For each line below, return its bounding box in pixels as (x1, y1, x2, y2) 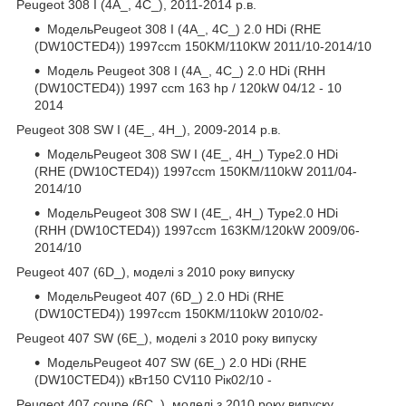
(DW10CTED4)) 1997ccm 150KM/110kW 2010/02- (34, 305, 324, 321)
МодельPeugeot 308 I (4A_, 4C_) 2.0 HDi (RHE (47, 21, 321, 36)
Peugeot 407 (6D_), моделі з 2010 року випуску (16, 264, 295, 279)
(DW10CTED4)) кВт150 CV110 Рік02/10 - (34, 372, 272, 387)
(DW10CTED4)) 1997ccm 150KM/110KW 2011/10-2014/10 (34, 38, 372, 53)
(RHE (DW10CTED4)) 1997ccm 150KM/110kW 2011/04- (34, 163, 357, 179)
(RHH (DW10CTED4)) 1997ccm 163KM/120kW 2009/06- (34, 222, 360, 237)
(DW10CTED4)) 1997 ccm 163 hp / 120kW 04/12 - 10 (34, 80, 342, 95)
